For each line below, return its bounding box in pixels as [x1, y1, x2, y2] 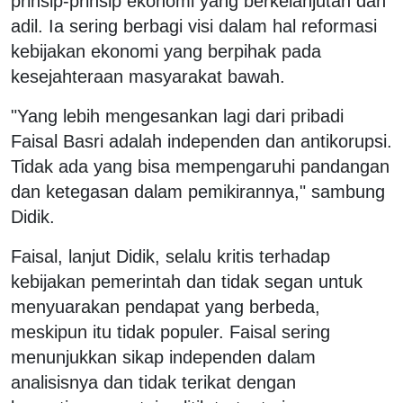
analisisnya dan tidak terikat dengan [11, 372, 296, 392]
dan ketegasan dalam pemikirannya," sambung [11, 181, 385, 201]
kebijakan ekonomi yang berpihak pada [11, 40, 321, 61]
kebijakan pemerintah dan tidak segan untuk [11, 271, 363, 291]
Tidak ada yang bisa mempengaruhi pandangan [11, 156, 390, 176]
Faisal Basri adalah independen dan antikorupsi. [11, 130, 392, 151]
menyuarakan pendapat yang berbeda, [11, 296, 320, 317]
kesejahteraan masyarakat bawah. [11, 66, 285, 86]
